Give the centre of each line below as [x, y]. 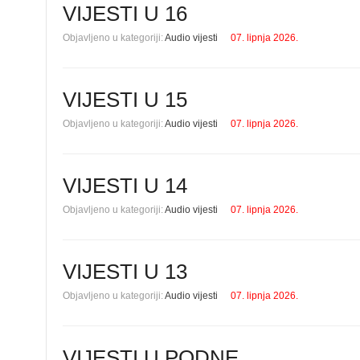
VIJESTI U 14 [125, 186]
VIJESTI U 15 [125, 100]
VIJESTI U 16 [125, 14]
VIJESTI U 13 [125, 272]
